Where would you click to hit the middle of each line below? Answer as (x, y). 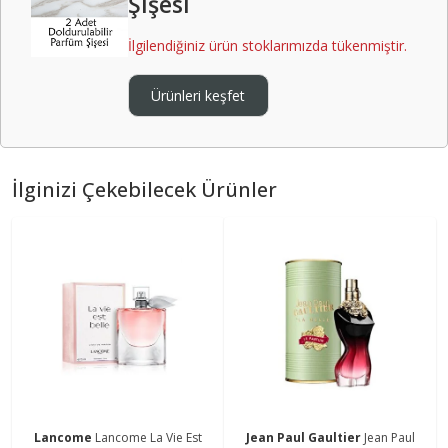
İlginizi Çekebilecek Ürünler (144, 189)
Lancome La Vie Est (148, 437)
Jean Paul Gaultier (304, 437)
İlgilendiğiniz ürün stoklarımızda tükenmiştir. (267, 45)
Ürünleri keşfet (198, 95)
